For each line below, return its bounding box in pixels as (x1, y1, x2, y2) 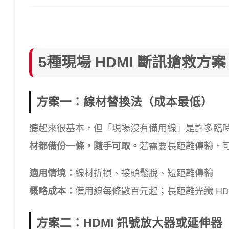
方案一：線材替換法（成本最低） (36, 96, 213, 109)
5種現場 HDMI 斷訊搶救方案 (38, 54, 226, 71)
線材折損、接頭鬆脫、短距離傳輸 (75, 168, 213, 178)
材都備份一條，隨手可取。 (29, 141, 140, 151)
